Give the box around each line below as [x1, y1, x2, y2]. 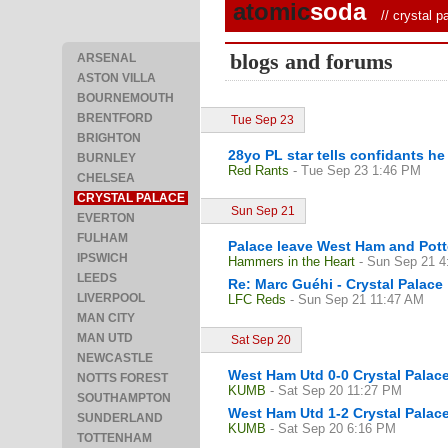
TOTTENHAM [74, 431, 155, 445]
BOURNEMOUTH [74, 91, 177, 105]
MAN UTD [74, 331, 136, 345]
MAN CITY [74, 311, 138, 325]
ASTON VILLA [74, 71, 159, 85]
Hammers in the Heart [228, 254, 355, 269]
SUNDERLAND [74, 411, 166, 425]
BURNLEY [74, 151, 139, 165]
